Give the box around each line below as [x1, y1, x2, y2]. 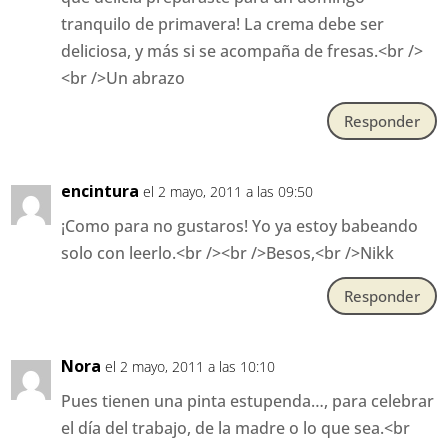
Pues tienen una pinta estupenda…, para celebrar [61, 390, 435, 413]
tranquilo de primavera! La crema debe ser [61, 13, 385, 36]
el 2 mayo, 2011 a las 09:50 [143, 182, 314, 202]
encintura [61, 180, 140, 203]
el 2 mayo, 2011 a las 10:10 [105, 357, 276, 377]
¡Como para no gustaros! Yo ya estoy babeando [61, 215, 419, 238]
